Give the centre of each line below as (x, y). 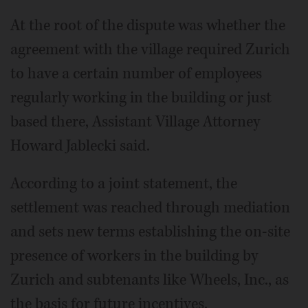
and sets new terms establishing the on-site (150, 231)
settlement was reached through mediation (150, 207)
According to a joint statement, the (124, 183)
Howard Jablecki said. (80, 145)
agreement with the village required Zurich (150, 49)
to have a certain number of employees (136, 73)
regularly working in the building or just (141, 97)
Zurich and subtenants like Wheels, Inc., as (150, 279)
